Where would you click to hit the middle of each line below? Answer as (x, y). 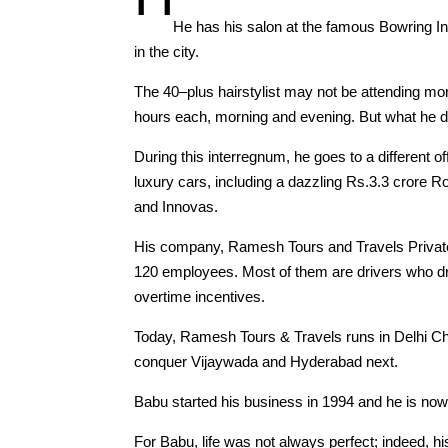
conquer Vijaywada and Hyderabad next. (266, 361)
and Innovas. (176, 206)
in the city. (167, 51)
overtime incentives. (200, 296)
